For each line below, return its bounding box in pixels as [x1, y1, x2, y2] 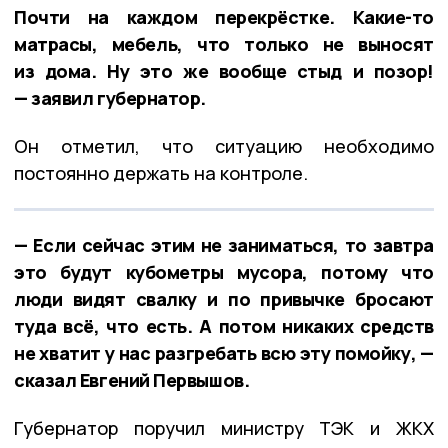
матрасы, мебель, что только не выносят [14, 31, 434, 56]
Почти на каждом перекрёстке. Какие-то [14, 4, 434, 29]
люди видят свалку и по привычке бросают [14, 286, 434, 311]
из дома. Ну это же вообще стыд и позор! [14, 58, 434, 83]
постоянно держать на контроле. [14, 160, 308, 185]
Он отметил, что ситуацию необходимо [14, 133, 434, 158]
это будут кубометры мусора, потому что [14, 259, 434, 284]
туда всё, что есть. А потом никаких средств [14, 313, 434, 338]
